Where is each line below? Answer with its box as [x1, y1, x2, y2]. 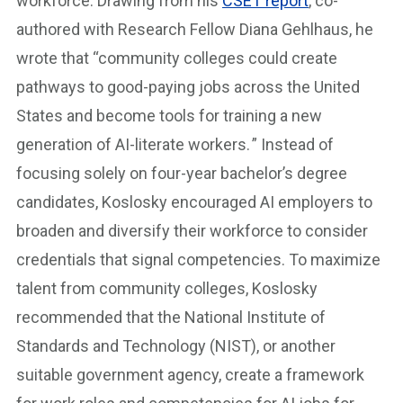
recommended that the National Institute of [16, 308, 326, 327]
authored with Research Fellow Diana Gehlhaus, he [16, 20, 373, 39]
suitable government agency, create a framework [16, 365, 364, 384]
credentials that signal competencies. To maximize [16, 250, 381, 269]
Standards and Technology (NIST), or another [16, 336, 336, 355]
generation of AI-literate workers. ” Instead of [16, 135, 334, 154]
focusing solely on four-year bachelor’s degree [16, 164, 347, 183]
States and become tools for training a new [16, 106, 322, 125]
